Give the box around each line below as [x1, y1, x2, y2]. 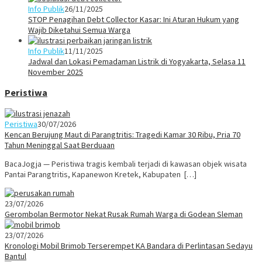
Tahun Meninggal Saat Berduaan [5, 139, 115, 150]
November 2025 [28, 66, 83, 77]
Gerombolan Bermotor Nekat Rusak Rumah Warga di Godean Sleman [5, 208, 243, 219]
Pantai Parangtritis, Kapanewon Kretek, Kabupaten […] [5, 168, 196, 180]
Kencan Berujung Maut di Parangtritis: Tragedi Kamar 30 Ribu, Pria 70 [5, 129, 240, 140]
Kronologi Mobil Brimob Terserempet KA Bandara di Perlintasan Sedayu [5, 240, 253, 251]
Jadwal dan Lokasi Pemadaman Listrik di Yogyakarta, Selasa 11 [28, 56, 246, 67]
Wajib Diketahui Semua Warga [28, 24, 130, 35]
